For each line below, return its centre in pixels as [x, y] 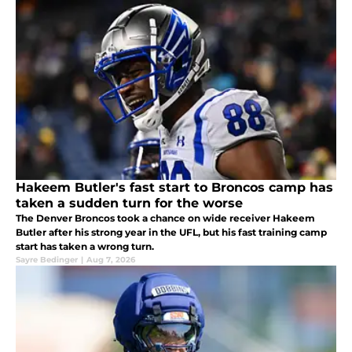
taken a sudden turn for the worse [129, 203]
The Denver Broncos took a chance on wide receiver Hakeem [165, 218]
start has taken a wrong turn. [85, 246]
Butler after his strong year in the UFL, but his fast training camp [171, 232]
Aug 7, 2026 [111, 259]
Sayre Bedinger [47, 259]
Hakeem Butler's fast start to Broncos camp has [174, 187]
